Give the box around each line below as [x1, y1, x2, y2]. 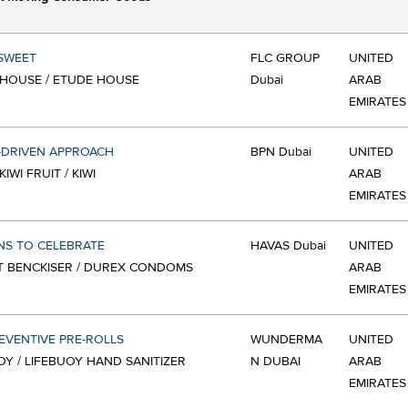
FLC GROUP [250, 50, 320, 66]
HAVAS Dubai [250, 238, 326, 254]
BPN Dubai [250, 144, 311, 160]
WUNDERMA [250, 331, 322, 348]
